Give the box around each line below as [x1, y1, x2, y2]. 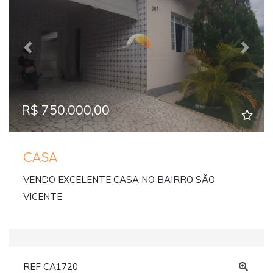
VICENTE [23, 191, 62, 203]
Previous [27, 47, 65, 59]
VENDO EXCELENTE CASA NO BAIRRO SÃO [23, 174, 215, 186]
